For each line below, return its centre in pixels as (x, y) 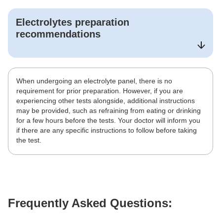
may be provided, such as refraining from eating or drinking (109, 110)
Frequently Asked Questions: (90, 203)
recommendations (58, 34)
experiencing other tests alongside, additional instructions (106, 100)
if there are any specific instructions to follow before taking (107, 130)
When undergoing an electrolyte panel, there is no (94, 81)
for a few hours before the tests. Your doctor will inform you (108, 120)
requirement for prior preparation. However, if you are (100, 91)
